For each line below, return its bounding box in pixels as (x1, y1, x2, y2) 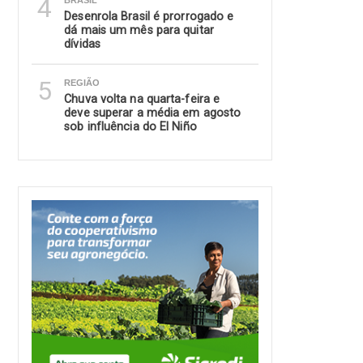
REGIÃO (64, 78, 100, 88)
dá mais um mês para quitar (64, 23, 214, 37)
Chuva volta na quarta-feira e (64, 92, 220, 106)
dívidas (64, 36, 100, 51)
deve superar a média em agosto (64, 105, 241, 120)
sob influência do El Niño (64, 119, 197, 134)
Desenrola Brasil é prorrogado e (64, 9, 234, 23)
